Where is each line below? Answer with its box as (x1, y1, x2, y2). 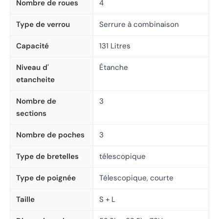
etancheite (16, 74, 55, 85)
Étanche (99, 62, 128, 72)
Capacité (16, 41, 49, 51)
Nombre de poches (16, 130, 85, 140)
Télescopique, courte (99, 173, 174, 183)
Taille (16, 194, 35, 204)
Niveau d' (16, 62, 49, 72)
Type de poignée (16, 173, 76, 183)
